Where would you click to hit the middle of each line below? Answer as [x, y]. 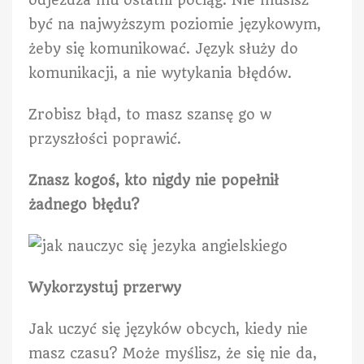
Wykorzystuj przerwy [105, 288]
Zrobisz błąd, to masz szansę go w [150, 115]
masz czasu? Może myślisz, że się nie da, [173, 354]
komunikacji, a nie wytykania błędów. [160, 74]
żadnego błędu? [84, 205]
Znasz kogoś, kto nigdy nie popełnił [154, 181]
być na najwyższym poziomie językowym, [175, 25]
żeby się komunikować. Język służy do [163, 49]
